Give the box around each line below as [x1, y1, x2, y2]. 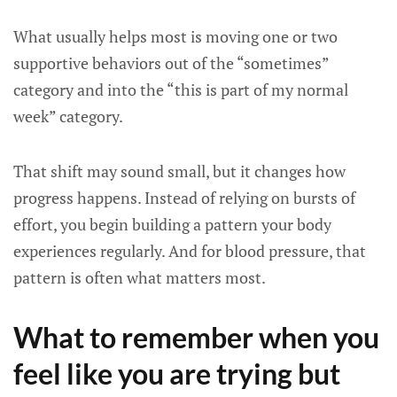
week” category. [13, 105, 123, 127]
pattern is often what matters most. [13, 267, 266, 288]
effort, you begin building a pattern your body [13, 214, 331, 235]
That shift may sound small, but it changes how [13, 160, 346, 182]
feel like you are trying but [13, 356, 340, 391]
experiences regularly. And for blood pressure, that [13, 240, 366, 261]
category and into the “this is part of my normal [13, 79, 348, 100]
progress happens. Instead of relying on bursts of [13, 187, 355, 208]
